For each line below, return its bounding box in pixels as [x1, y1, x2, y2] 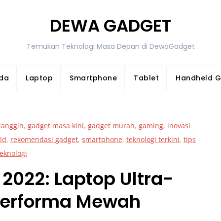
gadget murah [88, 121, 135, 130]
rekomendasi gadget [10, 135, 78, 144]
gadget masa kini [28, 121, 84, 130]
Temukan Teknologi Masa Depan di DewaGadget [26, 41, 195, 51]
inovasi [167, 121, 190, 130]
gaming [139, 121, 163, 130]
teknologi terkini [126, 135, 180, 144]
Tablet [134, 73, 159, 83]
